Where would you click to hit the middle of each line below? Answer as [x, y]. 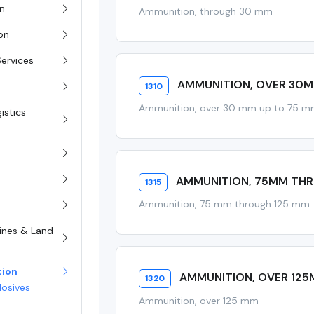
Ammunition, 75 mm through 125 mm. [226, 204]
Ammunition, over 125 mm [199, 300]
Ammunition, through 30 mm [206, 12]
